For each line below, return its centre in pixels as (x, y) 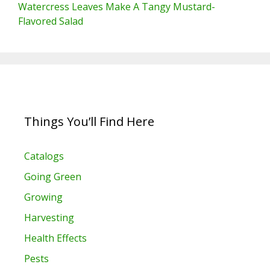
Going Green (53, 177)
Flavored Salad (51, 21)
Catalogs (44, 156)
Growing (43, 197)
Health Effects (55, 238)
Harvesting (49, 218)
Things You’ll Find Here (89, 122)
